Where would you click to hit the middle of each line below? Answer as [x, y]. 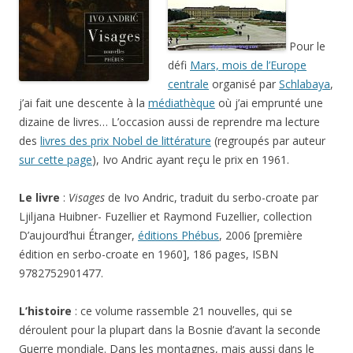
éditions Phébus [178, 236]
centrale [188, 84]
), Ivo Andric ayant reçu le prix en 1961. [191, 160]
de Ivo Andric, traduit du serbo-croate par [212, 198]
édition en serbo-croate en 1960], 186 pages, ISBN [149, 255]
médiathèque [182, 103]
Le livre [39, 198]
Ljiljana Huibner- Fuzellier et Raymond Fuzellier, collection [165, 217]
